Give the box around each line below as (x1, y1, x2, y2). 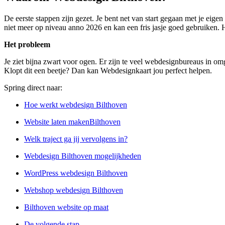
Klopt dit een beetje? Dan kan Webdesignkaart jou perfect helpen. (4, 66, 212, 75)
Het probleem (4, 40, 50, 49)
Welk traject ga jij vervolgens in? (24, 135, 128, 144)
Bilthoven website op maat (24, 203, 108, 212)
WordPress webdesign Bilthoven (24, 169, 128, 178)
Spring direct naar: (4, 83, 62, 92)
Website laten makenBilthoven (24, 118, 121, 127)
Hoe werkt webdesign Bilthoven (24, 100, 127, 109)
